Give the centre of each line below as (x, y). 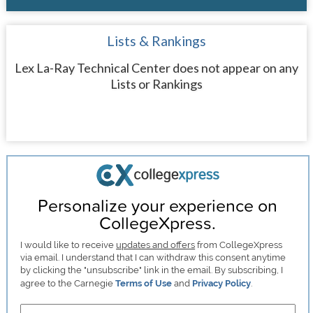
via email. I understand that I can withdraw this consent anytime (153, 257)
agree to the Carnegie (68, 283)
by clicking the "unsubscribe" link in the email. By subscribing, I (152, 270)
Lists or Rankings (156, 84)
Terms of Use (144, 283)
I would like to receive (68, 245)
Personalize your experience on (158, 205)
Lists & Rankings (156, 41)
